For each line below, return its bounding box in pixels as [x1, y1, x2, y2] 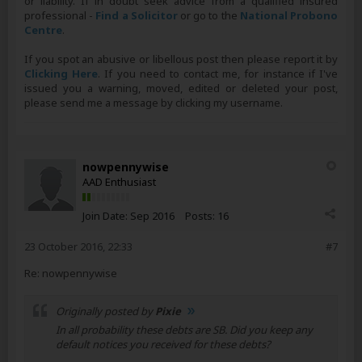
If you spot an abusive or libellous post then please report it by [24, 52, 338, 66]
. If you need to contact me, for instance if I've [98, 66, 339, 81]
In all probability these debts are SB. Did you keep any [56, 322, 313, 337]
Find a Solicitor [95, 8, 178, 23]
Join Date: [82, 208, 128, 223]
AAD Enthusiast [82, 175, 156, 189]
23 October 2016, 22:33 [24, 239, 133, 254]
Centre [24, 23, 62, 37]
